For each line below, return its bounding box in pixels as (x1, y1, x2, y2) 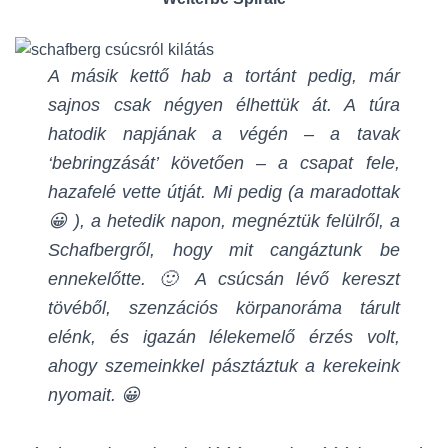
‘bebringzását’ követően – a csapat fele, (48, 152, 400, 173)
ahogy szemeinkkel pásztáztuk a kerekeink (48, 355, 400, 376)
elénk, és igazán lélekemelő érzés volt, (48, 326, 400, 347)
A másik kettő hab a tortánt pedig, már (48, 65, 400, 86)
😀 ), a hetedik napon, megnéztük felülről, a (48, 210, 400, 231)
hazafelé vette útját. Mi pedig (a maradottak (48, 181, 400, 202)
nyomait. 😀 (48, 384, 141, 405)
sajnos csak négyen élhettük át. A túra (48, 94, 400, 115)
